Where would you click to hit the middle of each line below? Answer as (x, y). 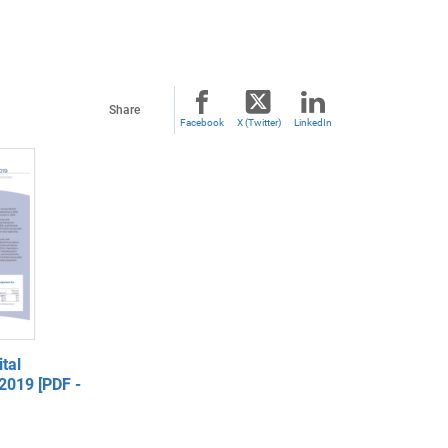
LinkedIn (313, 122)
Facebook (202, 122)
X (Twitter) (258, 122)
